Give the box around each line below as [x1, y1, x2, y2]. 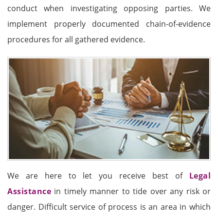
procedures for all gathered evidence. [7, 34, 145, 45]
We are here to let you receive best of [7, 170, 189, 181]
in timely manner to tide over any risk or [51, 185, 211, 197]
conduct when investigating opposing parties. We [7, 3, 211, 14]
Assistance [7, 185, 51, 197]
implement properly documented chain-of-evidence [7, 18, 211, 29]
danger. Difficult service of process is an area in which [7, 201, 211, 212]
